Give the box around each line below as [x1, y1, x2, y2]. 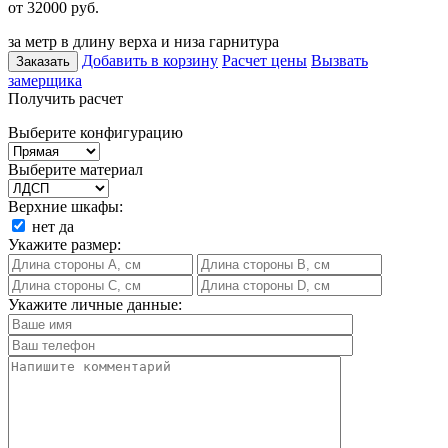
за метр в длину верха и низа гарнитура [8, 32, 279, 50]
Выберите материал [8, 160, 143, 178]
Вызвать [311, 51, 368, 69]
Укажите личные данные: [8, 295, 182, 313]
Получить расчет [8, 89, 123, 107]
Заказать [16, 53, 70, 69]
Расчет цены [222, 51, 307, 69]
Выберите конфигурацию [8, 123, 183, 141]
